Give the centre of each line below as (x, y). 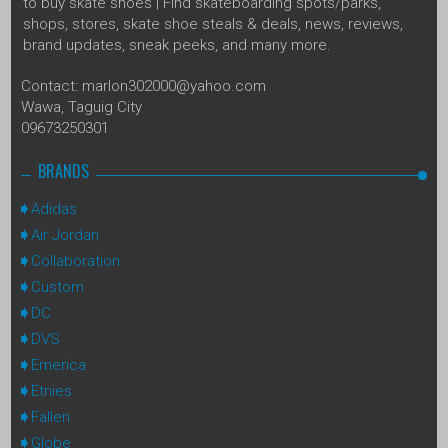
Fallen (50, 416)
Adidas (54, 208)
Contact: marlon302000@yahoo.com (143, 85)
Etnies (51, 390)
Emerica (58, 364)
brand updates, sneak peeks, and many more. (177, 44)
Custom (57, 286)
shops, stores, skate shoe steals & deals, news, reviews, (213, 23)
